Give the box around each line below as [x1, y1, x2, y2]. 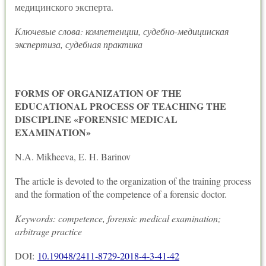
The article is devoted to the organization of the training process [15, 175, 251, 187]
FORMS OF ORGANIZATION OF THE [15, 86, 182, 100]
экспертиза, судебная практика [15, 38, 142, 50]
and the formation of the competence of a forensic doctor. [15, 188, 227, 200]
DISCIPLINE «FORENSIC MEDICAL [15, 112, 178, 126]
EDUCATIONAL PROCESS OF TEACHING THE [15, 99, 226, 113]
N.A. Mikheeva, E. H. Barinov [15, 150, 131, 163]
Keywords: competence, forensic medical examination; [15, 212, 221, 224]
